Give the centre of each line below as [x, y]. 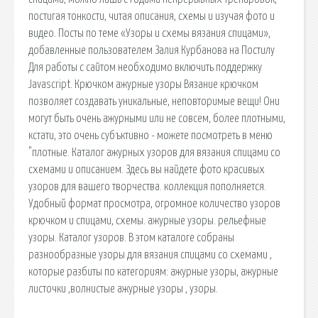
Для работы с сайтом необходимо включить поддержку [145, 67]
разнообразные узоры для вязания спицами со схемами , [150, 254]
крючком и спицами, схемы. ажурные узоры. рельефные [147, 220]
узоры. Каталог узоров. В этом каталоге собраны [131, 237]
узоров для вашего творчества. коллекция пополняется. [147, 186]
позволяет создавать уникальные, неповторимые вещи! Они [154, 101]
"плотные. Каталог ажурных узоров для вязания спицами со [154, 152]
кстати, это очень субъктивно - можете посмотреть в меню [150, 135]
